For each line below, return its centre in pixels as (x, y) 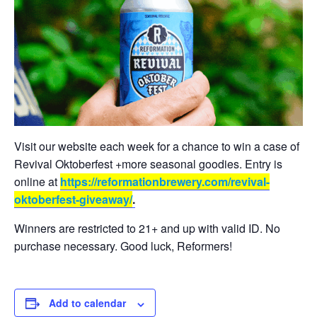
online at (37, 182)
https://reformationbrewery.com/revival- (165, 182)
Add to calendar (87, 303)
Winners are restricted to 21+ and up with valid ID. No (147, 229)
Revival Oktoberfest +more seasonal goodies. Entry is (148, 164)
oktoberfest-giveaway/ (73, 200)
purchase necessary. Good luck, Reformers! (123, 246)
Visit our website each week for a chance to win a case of (157, 146)
